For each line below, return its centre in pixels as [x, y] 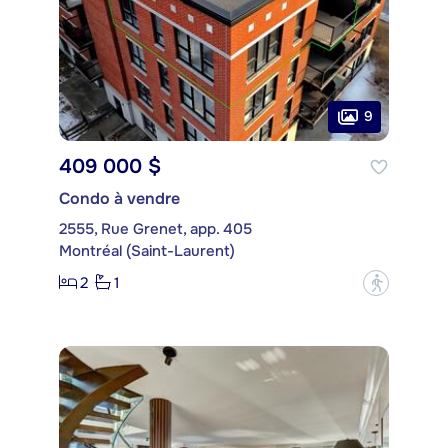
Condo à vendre [119, 198]
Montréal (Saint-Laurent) [147, 250]
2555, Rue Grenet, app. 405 [155, 228]
